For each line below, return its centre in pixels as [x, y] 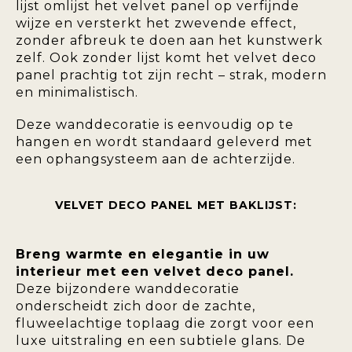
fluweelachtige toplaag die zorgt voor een [165, 324]
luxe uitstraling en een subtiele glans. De [161, 341]
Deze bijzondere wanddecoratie [128, 289]
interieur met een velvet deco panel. [155, 272]
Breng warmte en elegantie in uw [143, 255]
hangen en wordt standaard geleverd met [164, 141]
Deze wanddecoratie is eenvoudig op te [155, 124]
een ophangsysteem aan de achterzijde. [156, 159]
